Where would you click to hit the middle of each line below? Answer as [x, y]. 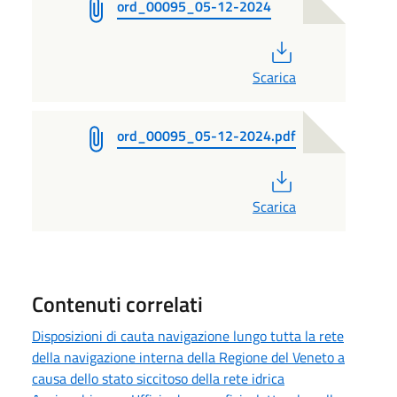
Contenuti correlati [117, 304]
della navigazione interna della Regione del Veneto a [188, 357]
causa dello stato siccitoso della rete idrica [158, 378]
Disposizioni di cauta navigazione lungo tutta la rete [188, 335]
